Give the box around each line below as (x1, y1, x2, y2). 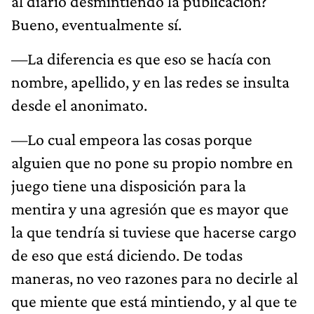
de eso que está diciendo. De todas (11, 245, 243, 264)
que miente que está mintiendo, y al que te (11, 291, 297, 310)
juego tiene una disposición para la (11, 175, 246, 195)
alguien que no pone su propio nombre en (11, 152, 293, 172)
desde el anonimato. (11, 95, 147, 114)
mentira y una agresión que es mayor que (11, 198, 289, 218)
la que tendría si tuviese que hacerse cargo (11, 221, 296, 241)
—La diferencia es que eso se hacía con (11, 48, 271, 68)
